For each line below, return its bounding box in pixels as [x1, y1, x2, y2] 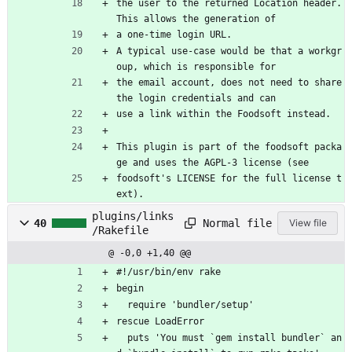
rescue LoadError [116, 316, 204, 328]
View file [288, 217, 327, 229]
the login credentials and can [116, 93, 276, 104]
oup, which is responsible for [116, 61, 276, 73]
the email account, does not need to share [116, 77, 342, 89]
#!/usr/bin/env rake [116, 266, 221, 278]
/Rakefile [92, 224, 148, 237]
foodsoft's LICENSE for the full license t [116, 173, 342, 185]
